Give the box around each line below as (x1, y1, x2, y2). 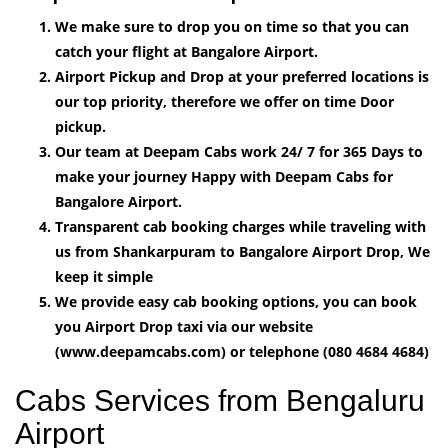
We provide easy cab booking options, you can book (55, 291, 417, 311)
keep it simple (55, 266, 153, 286)
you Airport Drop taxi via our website (55, 316, 313, 336)
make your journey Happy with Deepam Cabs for (55, 166, 393, 186)
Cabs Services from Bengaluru (15, 383, 425, 417)
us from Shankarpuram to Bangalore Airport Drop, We (55, 241, 430, 261)
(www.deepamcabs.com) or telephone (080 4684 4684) (55, 341, 429, 361)
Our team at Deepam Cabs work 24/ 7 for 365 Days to (55, 141, 423, 161)
